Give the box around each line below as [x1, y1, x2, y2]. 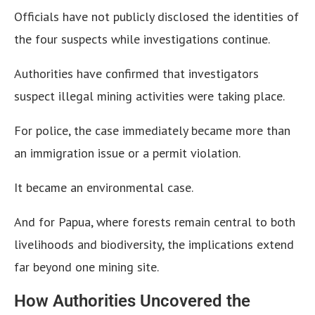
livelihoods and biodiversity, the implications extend [14, 236, 294, 253]
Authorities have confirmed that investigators [14, 65, 259, 82]
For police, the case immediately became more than [14, 122, 290, 139]
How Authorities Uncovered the [14, 291, 250, 311]
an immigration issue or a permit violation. [14, 145, 240, 162]
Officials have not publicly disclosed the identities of [14, 8, 299, 25]
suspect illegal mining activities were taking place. [14, 88, 285, 105]
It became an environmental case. [14, 179, 193, 196]
